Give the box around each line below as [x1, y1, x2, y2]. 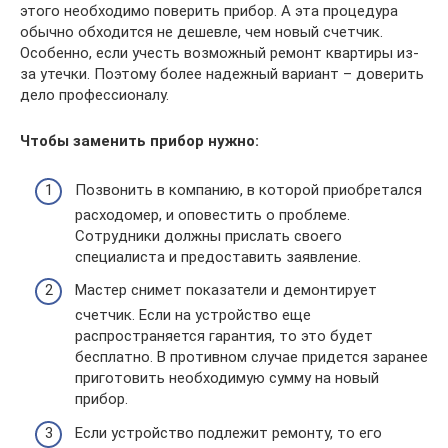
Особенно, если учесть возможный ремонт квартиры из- [20, 44, 419, 62]
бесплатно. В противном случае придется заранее [75, 348, 428, 366]
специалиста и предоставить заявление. [75, 247, 361, 266]
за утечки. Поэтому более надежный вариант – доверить [20, 65, 424, 83]
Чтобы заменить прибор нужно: [20, 132, 259, 150]
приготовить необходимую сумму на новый [75, 369, 379, 387]
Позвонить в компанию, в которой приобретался [75, 180, 422, 199]
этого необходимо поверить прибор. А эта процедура [20, 2, 398, 20]
